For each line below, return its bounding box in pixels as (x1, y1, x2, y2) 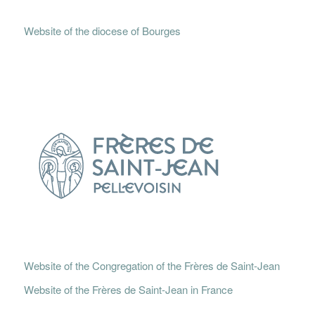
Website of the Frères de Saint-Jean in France (23, 281, 233, 297)
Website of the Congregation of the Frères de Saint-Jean (23, 258, 280, 273)
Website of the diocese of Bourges (23, 22, 181, 38)
